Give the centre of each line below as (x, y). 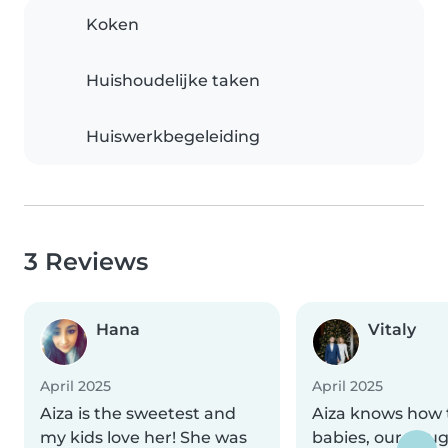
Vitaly (392, 330)
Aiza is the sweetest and (138, 414)
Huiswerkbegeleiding (173, 137)
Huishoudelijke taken (173, 81)
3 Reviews (86, 262)
